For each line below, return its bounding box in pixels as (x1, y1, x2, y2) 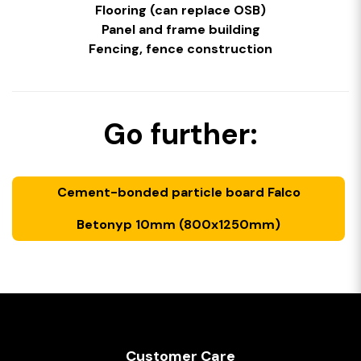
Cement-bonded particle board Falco (56, 184, 301, 201)
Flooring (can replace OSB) (95, 2, 266, 19)
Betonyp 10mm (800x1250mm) (77, 216, 280, 233)
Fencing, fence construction (89, 40, 272, 57)
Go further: (103, 115, 258, 153)
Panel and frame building (101, 21, 260, 38)
